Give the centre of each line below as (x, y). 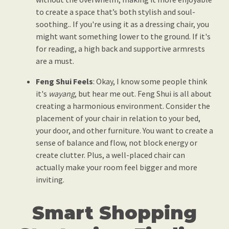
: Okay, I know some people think (150, 82)
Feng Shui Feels (64, 82)
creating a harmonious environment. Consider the (123, 106)
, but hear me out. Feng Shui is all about (143, 94)
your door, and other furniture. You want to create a (124, 131)
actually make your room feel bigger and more (117, 167)
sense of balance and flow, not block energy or (117, 143)
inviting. (50, 180)
